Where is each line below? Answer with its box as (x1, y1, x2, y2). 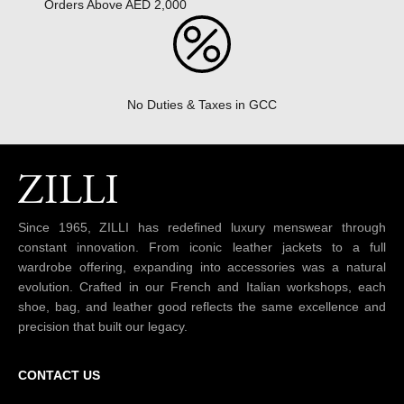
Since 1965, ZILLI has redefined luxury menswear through (18, 219, 386, 234)
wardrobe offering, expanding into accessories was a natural (18, 259, 386, 274)
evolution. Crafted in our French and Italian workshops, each (18, 279, 386, 294)
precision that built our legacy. (18, 318, 188, 334)
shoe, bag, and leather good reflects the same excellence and (18, 298, 386, 314)
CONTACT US (18, 367, 100, 382)
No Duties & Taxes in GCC (127, 96, 277, 112)
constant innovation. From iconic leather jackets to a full (18, 239, 386, 254)
